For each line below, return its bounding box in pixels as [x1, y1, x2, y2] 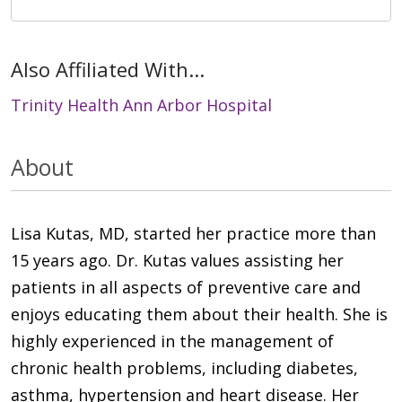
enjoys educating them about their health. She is [11, 303, 388, 326]
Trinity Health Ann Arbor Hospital [11, 94, 272, 117]
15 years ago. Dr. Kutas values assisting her [11, 249, 344, 272]
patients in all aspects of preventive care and [11, 276, 361, 299]
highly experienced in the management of [11, 330, 334, 353]
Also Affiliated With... [11, 56, 205, 83]
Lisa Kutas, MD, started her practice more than [11, 223, 376, 245]
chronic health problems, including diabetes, [11, 357, 358, 380]
